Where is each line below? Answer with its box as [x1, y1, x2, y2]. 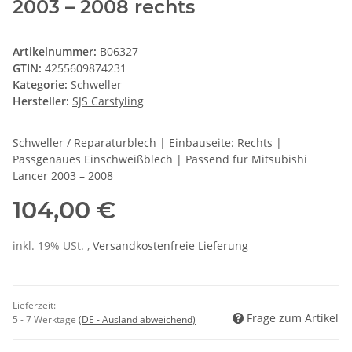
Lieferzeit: [13, 299, 56, 313]
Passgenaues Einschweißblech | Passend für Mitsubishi [13, 152, 307, 167]
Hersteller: [13, 93, 69, 109]
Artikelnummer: [13, 44, 100, 60]
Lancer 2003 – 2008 [13, 168, 113, 184]
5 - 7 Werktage [13, 313, 79, 327]
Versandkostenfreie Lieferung [93, 238, 248, 254]
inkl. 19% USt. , [13, 238, 93, 254]
